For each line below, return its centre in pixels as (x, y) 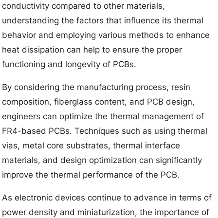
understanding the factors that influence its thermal (103, 20)
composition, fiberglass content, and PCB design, (99, 101)
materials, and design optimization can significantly (102, 160)
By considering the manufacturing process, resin (96, 87)
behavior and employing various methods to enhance (106, 35)
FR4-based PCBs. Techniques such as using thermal (105, 131)
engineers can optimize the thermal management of (103, 116)
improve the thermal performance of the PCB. (91, 174)
